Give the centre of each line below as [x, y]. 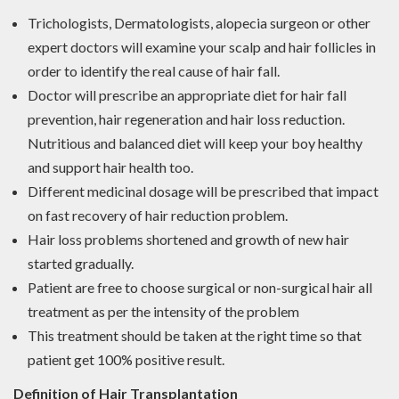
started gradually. [81, 264]
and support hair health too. [110, 167]
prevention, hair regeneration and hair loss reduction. [186, 119]
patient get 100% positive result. [126, 360]
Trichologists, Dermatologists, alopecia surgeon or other [199, 23]
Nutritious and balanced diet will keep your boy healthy [195, 143]
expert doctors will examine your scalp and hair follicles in [202, 47]
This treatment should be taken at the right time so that [195, 336]
